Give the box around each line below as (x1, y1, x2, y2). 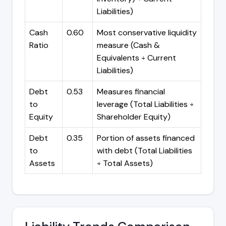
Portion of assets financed (97, 132, 195, 143)
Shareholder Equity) (97, 111, 171, 122)
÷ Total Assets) (97, 157, 153, 168)
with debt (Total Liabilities (97, 145, 192, 156)
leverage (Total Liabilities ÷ (97, 98, 194, 109)
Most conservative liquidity (97, 27, 197, 38)
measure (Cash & (97, 39, 160, 50)
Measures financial (97, 86, 165, 97)
